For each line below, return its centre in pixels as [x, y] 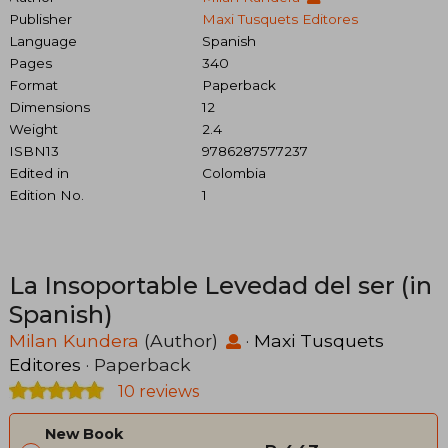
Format [33, 84]
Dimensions [49, 106]
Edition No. [46, 194]
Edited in [39, 172]
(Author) [181, 340]
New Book [84, 433]
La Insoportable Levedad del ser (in [220, 285]
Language [43, 40]
